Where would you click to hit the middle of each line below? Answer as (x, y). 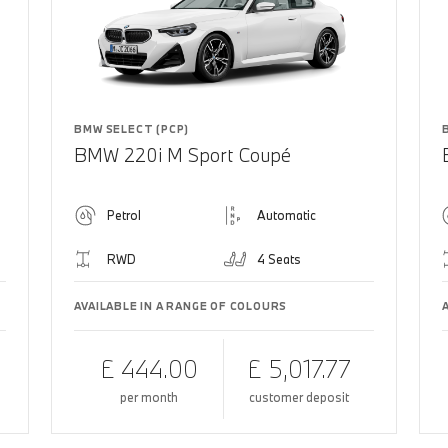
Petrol (124, 214)
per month (148, 396)
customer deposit (298, 396)
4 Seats (278, 258)
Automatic (286, 214)
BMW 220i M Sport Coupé (183, 154)
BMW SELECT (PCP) (132, 128)
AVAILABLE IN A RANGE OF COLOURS (181, 305)
